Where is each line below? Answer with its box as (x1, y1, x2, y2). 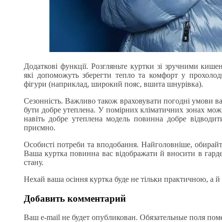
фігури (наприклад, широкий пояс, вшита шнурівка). (24, 79, 203, 88)
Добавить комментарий (24, 193, 126, 204)
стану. (24, 158, 44, 166)
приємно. (24, 123, 55, 132)
